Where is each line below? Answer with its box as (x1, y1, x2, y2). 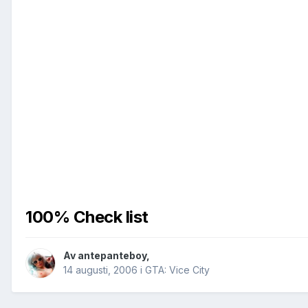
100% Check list (25, 207, 148, 228)
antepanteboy (78, 250, 146, 262)
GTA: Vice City (145, 264, 210, 276)
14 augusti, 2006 (63, 264, 137, 276)
